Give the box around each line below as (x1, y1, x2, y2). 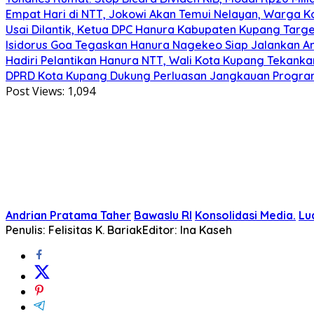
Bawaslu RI (134, 207, 192, 222)
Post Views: (6, 83, 64, 99)
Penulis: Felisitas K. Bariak (6, 222, 142, 237)
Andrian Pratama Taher (6, 207, 131, 222)
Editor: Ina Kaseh (142, 222, 232, 237)
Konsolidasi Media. (195, 207, 296, 222)
